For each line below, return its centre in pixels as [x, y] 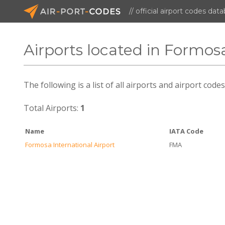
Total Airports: [52, 108]
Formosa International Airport [70, 145]
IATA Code [187, 131]
